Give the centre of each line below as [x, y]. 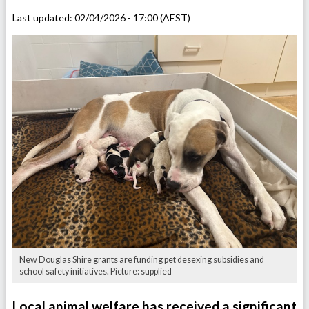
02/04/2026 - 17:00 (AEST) [132, 18]
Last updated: [43, 18]
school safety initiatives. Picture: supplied [96, 272]
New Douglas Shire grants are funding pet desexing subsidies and [142, 260]
